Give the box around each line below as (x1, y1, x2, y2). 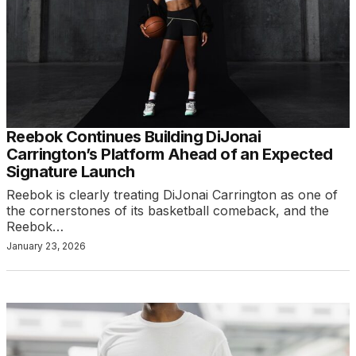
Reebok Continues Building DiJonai (6, 127, 261, 147)
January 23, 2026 (6, 240, 86, 253)
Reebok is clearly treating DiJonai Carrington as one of (6, 187, 338, 203)
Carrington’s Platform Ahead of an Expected (6, 145, 333, 164)
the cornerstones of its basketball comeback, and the (6, 203, 329, 219)
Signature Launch (6, 162, 135, 182)
